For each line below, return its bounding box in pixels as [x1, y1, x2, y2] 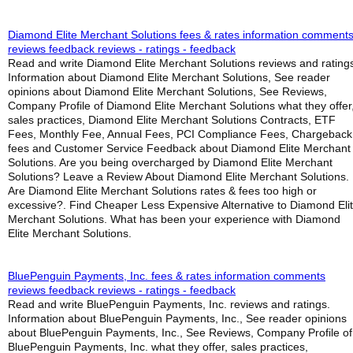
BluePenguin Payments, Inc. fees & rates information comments [8, 269, 325, 282]
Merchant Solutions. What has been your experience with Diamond [8, 213, 340, 225]
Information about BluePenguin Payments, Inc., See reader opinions [8, 312, 347, 325]
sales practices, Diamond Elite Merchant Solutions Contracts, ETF [8, 113, 336, 126]
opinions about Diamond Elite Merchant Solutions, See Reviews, [8, 85, 327, 98]
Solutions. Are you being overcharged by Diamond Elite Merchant [8, 156, 333, 169]
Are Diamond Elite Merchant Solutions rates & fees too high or [8, 184, 317, 197]
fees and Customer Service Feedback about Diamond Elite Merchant [8, 142, 351, 154]
